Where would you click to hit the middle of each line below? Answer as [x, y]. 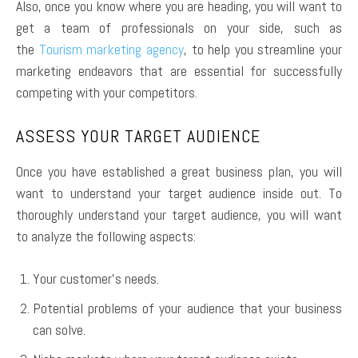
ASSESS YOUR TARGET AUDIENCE [138, 135]
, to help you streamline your [263, 49]
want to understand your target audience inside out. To [179, 193]
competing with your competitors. [107, 92]
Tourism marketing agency [111, 49]
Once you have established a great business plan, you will [179, 171]
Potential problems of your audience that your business [187, 308]
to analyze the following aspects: [106, 236]
